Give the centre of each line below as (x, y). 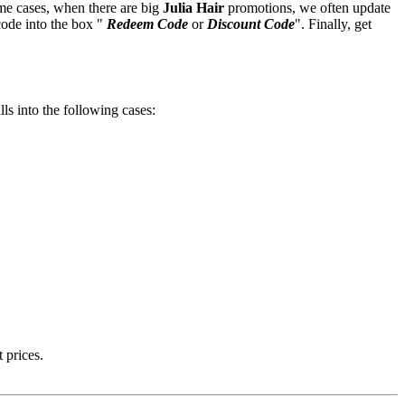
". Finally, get (333, 24)
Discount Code (251, 24)
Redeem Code (147, 24)
